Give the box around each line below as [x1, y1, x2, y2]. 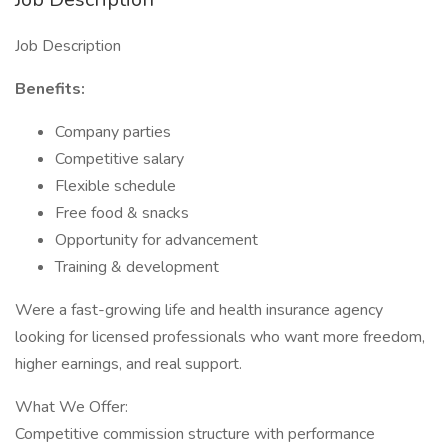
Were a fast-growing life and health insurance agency [15, 299, 383, 321]
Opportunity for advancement [55, 229, 258, 251]
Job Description [15, 35, 121, 57]
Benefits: [15, 78, 85, 100]
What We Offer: [15, 396, 128, 418]
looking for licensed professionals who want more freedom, [15, 326, 425, 348]
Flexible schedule [55, 175, 176, 197]
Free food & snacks [55, 202, 189, 224]
